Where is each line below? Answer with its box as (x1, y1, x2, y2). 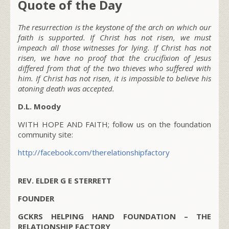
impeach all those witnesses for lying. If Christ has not (18, 42, 211, 53)
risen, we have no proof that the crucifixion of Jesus (18, 52, 211, 63)
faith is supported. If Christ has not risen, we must (18, 32, 211, 42)
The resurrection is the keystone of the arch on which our (18, 21, 211, 32)
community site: (18, 129, 73, 140)
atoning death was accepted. (18, 83, 114, 94)
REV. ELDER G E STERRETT (18, 175, 111, 186)
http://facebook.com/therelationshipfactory (18, 147, 170, 157)
